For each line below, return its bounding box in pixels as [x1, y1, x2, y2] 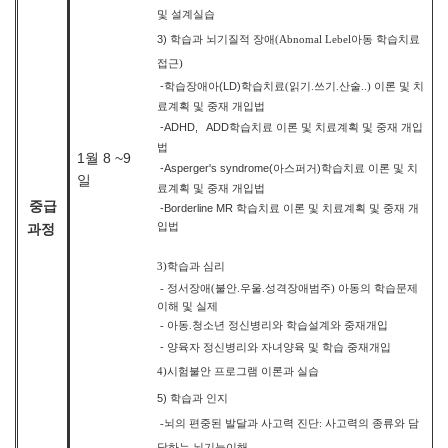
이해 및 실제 [156, 300, 218, 312]
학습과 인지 [169, 393, 228, 405]
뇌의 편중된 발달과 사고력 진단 [163, 418, 319, 430]
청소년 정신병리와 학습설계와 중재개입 [191, 319, 388, 331]
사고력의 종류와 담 [324, 418, 419, 430]
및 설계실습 [156, 9, 215, 21]
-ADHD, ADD [156, 121, 229, 134]
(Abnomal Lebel [274, 34, 351, 46]
